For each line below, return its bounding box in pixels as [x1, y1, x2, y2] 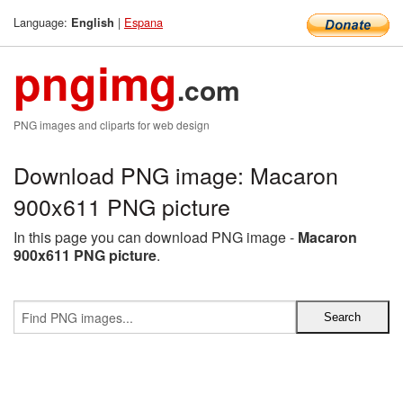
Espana [124, 13, 163, 31]
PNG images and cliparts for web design [13, 117, 210, 132]
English [71, 14, 114, 31]
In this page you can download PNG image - [13, 227, 298, 247]
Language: [13, 13, 71, 31]
